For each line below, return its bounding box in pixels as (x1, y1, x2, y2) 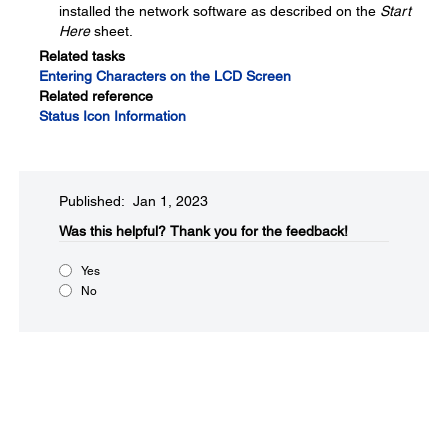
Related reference (39, 87, 153, 104)
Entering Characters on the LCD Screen (39, 67, 291, 84)
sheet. (90, 22, 133, 39)
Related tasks (39, 47, 125, 64)
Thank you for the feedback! (170, 222, 348, 239)
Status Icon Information (39, 107, 186, 124)
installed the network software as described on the (59, 2, 380, 19)
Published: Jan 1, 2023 (59, 192, 208, 209)
